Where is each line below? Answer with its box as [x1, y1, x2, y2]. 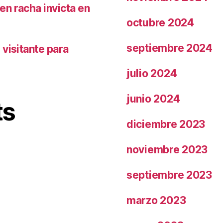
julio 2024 [126, 67, 177, 80]
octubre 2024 [126, 16, 194, 29]
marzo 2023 [126, 194, 186, 207]
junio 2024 [126, 92, 180, 105]
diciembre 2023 [126, 117, 206, 130]
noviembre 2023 [126, 143, 208, 156]
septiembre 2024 [126, 41, 213, 54]
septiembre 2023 [126, 168, 212, 181]
